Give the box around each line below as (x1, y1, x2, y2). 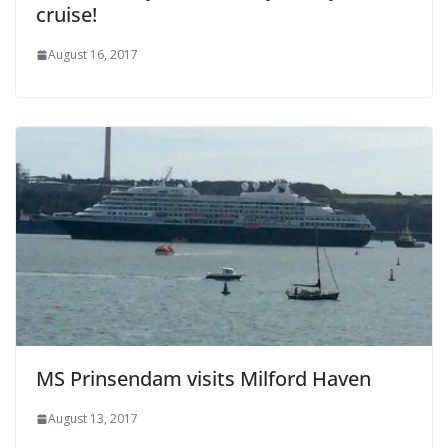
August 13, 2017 (48, 410, 138, 428)
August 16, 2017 (48, 46, 138, 64)
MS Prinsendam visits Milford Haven (36, 365, 371, 393)
